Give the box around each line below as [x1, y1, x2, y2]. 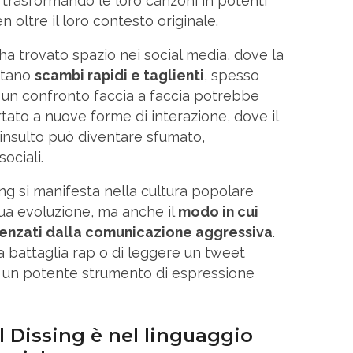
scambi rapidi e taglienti [35, 66, 204, 84]
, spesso [204, 66, 259, 84]
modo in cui [178, 203, 258, 220]
